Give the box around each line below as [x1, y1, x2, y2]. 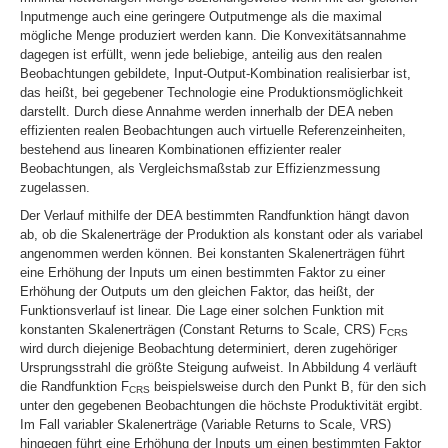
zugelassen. [20, 179, 90, 195]
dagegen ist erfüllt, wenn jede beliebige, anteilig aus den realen [20, 46, 382, 62]
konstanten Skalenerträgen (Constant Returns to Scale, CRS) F [20, 321, 387, 337]
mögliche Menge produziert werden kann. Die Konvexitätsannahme [20, 27, 406, 43]
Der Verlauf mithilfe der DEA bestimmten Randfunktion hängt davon [20, 207, 409, 223]
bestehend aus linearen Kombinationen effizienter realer [20, 141, 341, 157]
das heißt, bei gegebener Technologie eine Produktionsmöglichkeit [20, 84, 403, 100]
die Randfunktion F [20, 378, 129, 394]
